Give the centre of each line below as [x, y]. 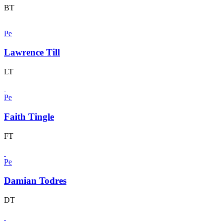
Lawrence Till [32, 53]
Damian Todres [35, 181]
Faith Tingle [29, 116]
